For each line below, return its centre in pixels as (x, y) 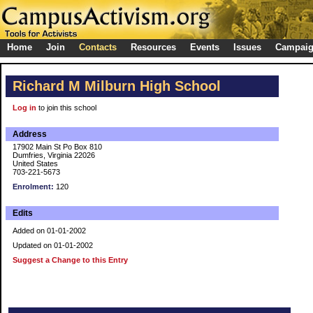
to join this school (66, 108)
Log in (24, 108)
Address (30, 134)
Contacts (98, 47)
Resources (153, 47)
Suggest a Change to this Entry (70, 260)
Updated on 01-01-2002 (53, 245)
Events (205, 47)
